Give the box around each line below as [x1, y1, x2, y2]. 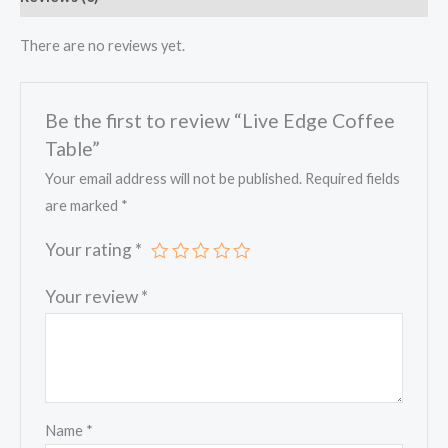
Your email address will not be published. [45, 170, 303, 188]
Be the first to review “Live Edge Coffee [45, 108, 396, 132]
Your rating [45, 239, 136, 261]
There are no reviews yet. [20, 36, 185, 54]
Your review [45, 286, 142, 308]
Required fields [305, 170, 401, 188]
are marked [45, 197, 122, 215]
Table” [45, 136, 101, 160]
